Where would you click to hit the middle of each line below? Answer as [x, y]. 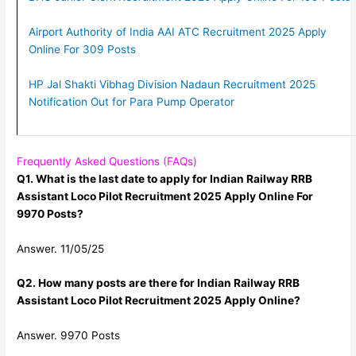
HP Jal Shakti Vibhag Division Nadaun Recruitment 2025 [172, 85]
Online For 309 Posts [82, 50]
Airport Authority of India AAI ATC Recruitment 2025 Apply [177, 32]
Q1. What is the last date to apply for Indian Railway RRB [165, 178]
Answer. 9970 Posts [69, 336]
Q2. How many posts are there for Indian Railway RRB [159, 283]
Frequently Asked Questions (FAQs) [107, 161]
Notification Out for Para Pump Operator [131, 102]
